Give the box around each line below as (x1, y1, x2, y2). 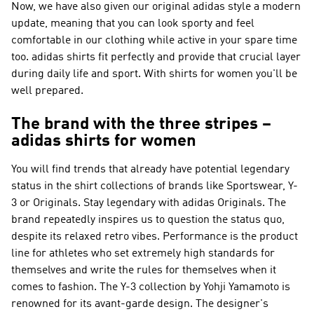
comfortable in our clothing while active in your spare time (11, 35, 297, 46)
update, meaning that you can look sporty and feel (11, 18, 254, 29)
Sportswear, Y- (226, 181, 298, 192)
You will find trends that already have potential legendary (11, 164, 289, 175)
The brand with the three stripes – (11, 116, 271, 133)
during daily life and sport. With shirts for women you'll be (11, 69, 297, 80)
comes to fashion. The (11, 282, 121, 293)
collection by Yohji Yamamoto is (136, 282, 290, 293)
